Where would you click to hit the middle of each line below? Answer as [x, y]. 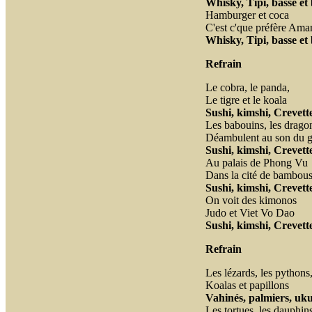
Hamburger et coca [247, 15]
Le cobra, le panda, [247, 87]
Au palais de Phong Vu [256, 163]
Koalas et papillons [247, 285]
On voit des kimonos [251, 200]
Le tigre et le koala [246, 100]
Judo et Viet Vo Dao [250, 213]
